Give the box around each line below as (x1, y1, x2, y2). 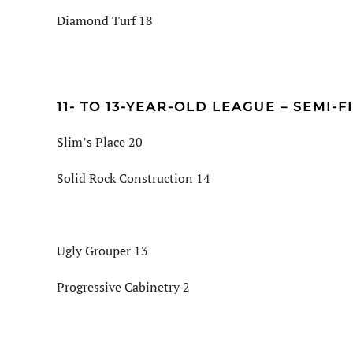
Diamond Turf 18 (57, 12, 153, 30)
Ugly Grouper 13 (57, 242, 148, 260)
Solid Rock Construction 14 (57, 169, 210, 188)
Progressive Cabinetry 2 (57, 278, 190, 296)
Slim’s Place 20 (57, 133, 143, 151)
